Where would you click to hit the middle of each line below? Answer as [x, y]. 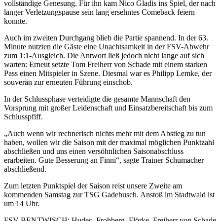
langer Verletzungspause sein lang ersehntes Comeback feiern [99, 12]
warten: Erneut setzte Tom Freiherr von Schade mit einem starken [106, 64]
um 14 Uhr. [22, 203]
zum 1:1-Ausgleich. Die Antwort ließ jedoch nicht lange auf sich [104, 55]
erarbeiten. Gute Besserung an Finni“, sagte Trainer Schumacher [104, 160]
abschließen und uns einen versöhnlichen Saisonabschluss [94, 151]
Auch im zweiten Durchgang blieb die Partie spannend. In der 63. [106, 37]
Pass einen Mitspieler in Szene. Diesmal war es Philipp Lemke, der [108, 73]
